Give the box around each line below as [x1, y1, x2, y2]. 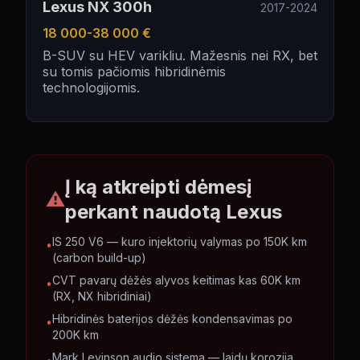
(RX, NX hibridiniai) [52, 289, 152, 303]
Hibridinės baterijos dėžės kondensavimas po [52, 312, 292, 325]
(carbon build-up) [52, 251, 146, 264]
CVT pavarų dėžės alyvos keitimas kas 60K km [52, 273, 301, 287]
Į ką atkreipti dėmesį [65, 175, 252, 198]
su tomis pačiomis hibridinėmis [43, 63, 226, 80]
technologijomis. [43, 80, 140, 96]
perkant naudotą [65, 200, 226, 223]
